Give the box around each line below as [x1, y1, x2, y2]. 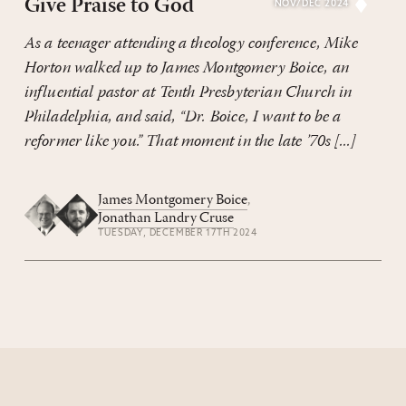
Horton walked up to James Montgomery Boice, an [24, 59, 349, 77]
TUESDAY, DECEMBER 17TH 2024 [98, 227, 258, 238]
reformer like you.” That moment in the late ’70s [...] [24, 132, 356, 150]
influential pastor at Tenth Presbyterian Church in [24, 83, 353, 101]
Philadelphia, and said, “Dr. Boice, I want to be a [24, 108, 342, 126]
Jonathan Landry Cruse [98, 210, 235, 226]
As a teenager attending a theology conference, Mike [24, 34, 358, 53]
